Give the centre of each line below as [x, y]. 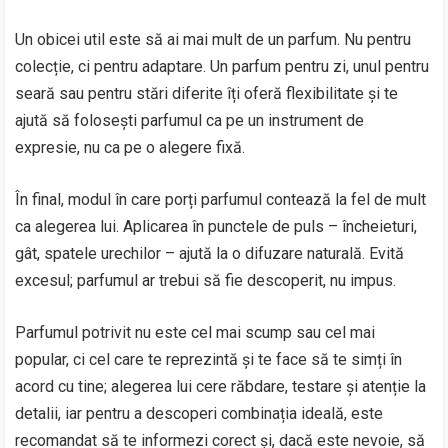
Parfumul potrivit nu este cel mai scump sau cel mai [195, 332]
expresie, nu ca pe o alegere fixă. [130, 147]
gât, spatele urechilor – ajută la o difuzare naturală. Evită [210, 253]
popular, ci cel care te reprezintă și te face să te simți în [209, 359]
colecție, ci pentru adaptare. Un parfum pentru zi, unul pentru [222, 66]
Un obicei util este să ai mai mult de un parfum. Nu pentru [213, 39]
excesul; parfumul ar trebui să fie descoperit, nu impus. [206, 280]
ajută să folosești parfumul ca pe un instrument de [190, 120]
